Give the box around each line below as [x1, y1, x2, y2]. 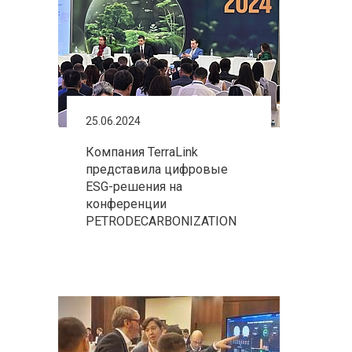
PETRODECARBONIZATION [86, 214, 236, 229]
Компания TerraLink [86, 145, 198, 159]
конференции [86, 196, 167, 211]
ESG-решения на [86, 179, 182, 194]
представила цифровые [86, 162, 228, 177]
